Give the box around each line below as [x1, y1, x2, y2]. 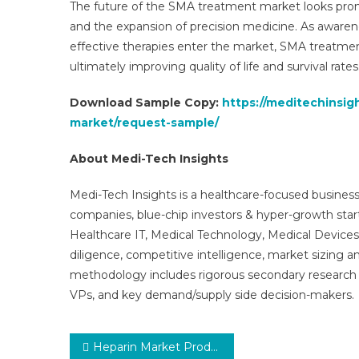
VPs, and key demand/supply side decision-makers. [70, 288, 354, 302]
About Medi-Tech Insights [70, 151, 228, 166]
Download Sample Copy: [70, 95, 222, 110]
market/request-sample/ [70, 115, 219, 130]
